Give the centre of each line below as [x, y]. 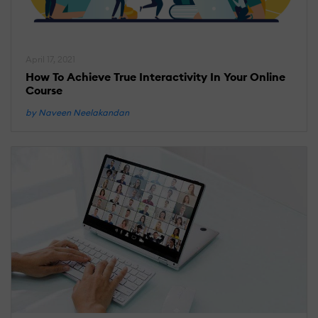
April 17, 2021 [50, 60]
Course [44, 91]
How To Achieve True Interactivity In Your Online [155, 77]
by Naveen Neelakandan [77, 113]
